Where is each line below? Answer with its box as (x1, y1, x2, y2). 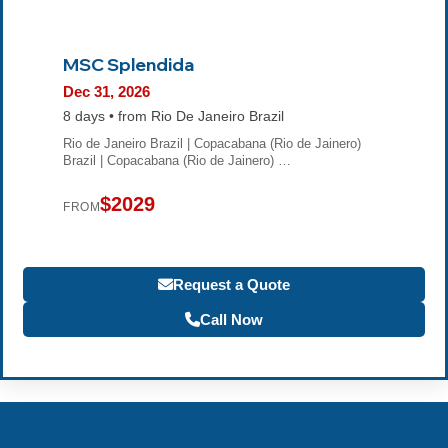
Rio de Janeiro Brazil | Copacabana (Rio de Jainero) (63, 135, 361, 151)
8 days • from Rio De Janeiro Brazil (63, 108, 284, 124)
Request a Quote (173, 275, 290, 293)
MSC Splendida (63, 53, 194, 76)
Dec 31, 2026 (63, 82, 150, 100)
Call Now (200, 310, 263, 328)
